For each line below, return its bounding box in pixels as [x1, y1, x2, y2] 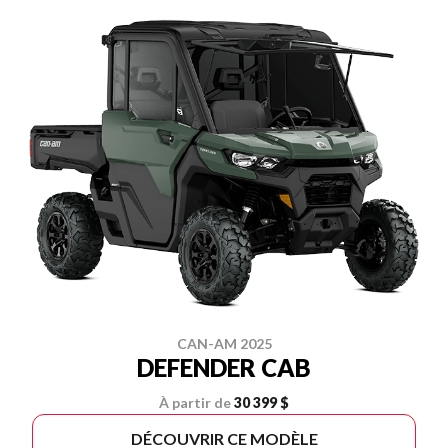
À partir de [159, 394, 231, 412]
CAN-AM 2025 [176, 335, 272, 353]
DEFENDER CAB [137, 353, 311, 383]
